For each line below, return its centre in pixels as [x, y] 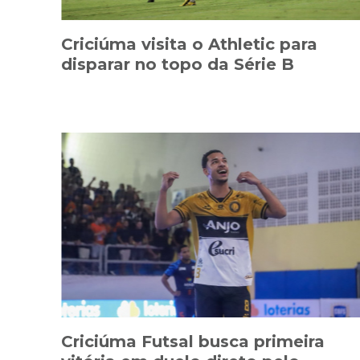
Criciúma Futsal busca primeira [193, 341]
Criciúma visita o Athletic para [189, 44]
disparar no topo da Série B [178, 64]
